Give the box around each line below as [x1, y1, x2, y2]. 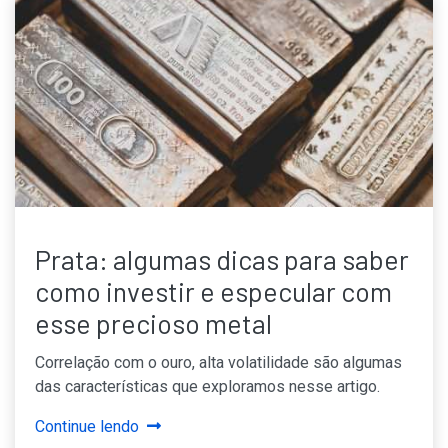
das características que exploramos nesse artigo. [35, 376, 380, 396]
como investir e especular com [35, 274, 392, 307]
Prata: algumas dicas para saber [35, 242, 409, 275]
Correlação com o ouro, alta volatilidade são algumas [35, 352, 402, 372]
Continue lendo [35, 416, 139, 436]
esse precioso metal [35, 306, 272, 339]
